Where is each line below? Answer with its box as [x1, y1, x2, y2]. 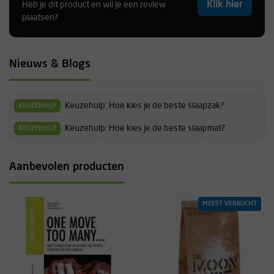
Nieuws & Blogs [9, 59, 91, 70]
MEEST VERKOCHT [202, 201, 257, 207]
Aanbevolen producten [9, 161, 124, 172]
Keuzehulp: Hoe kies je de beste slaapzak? [65, 101, 224, 110]
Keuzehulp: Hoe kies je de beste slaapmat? [65, 124, 225, 133]
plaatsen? [22, 13, 58, 23]
